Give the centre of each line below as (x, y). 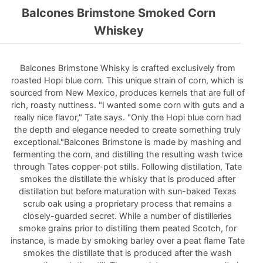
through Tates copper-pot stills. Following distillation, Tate (127, 166)
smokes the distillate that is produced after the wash (128, 253)
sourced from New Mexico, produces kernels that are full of (128, 92)
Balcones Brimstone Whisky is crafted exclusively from (127, 68)
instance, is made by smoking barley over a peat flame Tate (127, 240)
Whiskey (119, 31)
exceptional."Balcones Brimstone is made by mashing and (128, 142)
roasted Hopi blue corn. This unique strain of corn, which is (128, 80)
